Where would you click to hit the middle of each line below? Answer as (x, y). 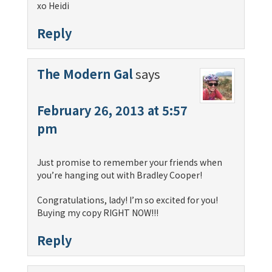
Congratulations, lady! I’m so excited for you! (127, 199)
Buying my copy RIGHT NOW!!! (97, 212)
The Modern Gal (85, 73)
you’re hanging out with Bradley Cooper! (119, 175)
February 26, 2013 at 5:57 (112, 110)
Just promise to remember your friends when (129, 162)
